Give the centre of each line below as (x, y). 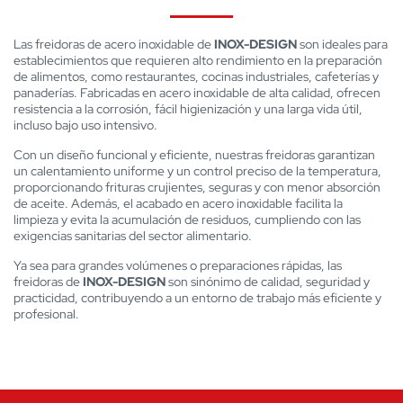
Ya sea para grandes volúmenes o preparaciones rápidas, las (178, 265)
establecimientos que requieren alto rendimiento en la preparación (198, 60)
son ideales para (342, 44)
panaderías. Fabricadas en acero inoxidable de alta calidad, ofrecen (197, 93)
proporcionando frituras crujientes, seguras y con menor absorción (197, 187)
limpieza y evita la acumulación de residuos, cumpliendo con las (187, 219)
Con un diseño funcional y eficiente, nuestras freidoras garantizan (194, 155)
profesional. (46, 314)
